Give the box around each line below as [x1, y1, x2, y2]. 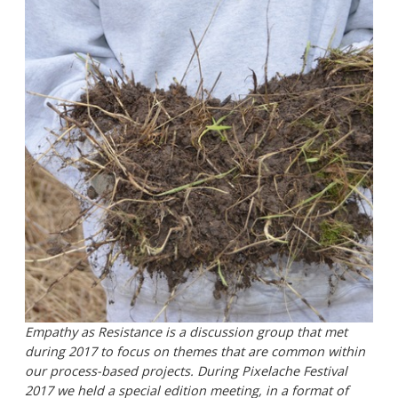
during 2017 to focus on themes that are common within [25, 342, 365, 360]
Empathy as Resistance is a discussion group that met [25, 322, 347, 340]
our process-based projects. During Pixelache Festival [25, 362, 347, 379]
